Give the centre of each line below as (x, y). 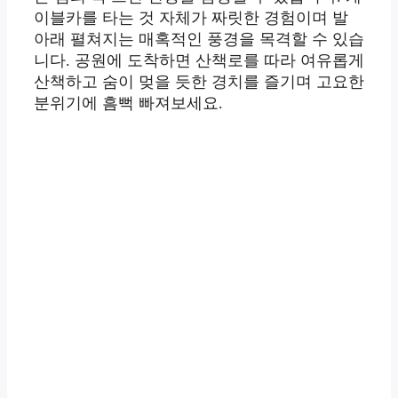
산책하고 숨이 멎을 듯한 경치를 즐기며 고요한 (199, 82)
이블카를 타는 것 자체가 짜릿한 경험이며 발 (191, 18)
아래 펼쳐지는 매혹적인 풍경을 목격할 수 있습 (199, 40)
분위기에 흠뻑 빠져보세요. (128, 103)
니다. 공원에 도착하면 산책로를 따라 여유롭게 (199, 61)
